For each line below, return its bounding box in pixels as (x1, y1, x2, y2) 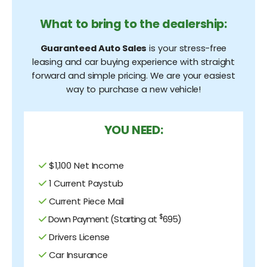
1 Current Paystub (46, 177, 123, 190)
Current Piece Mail (46, 195, 125, 207)
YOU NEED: (104, 121, 163, 138)
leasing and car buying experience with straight (32, 55, 235, 68)
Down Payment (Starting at (46, 213, 159, 225)
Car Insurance (46, 249, 108, 261)
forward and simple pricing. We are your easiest (32, 69, 235, 82)
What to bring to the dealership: (40, 15, 227, 32)
